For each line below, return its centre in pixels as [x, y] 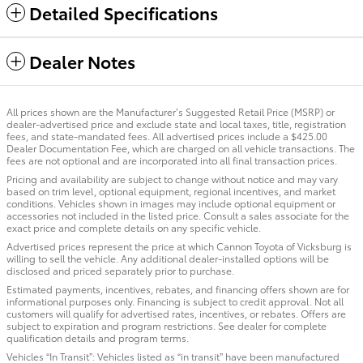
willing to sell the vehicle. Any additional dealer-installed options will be [168, 258]
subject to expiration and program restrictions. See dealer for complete [167, 326]
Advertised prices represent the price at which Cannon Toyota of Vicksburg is [179, 246]
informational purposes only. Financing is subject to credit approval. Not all [175, 301]
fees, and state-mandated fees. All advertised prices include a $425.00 [167, 136]
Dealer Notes [82, 62]
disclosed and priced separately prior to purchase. [120, 271]
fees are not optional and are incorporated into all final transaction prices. [172, 160]
